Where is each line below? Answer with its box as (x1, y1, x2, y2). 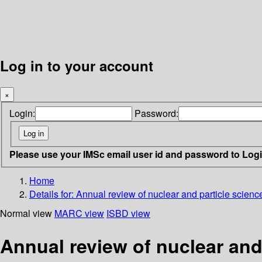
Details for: (29, 187, 76, 201)
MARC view (54, 206, 104, 220)
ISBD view (106, 206, 150, 220)
